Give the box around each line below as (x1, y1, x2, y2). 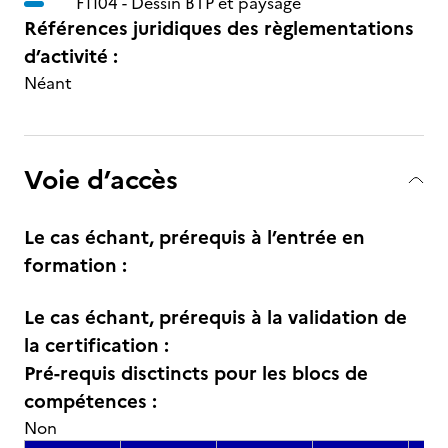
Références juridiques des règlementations (24, 14, 414, 43)
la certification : (24, 331, 169, 360)
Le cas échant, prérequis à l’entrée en (24, 223, 365, 252)
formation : (24, 251, 127, 280)
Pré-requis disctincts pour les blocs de (24, 359, 368, 388)
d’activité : (24, 42, 118, 71)
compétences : (24, 387, 157, 416)
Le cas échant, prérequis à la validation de (24, 303, 407, 332)
